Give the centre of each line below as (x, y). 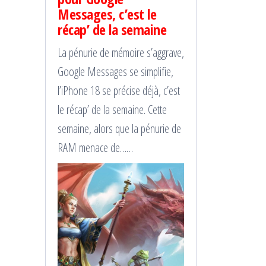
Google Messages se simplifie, (115, 71)
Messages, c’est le (107, 14)
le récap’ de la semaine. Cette (112, 109)
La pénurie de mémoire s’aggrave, (121, 52)
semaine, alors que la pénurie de (119, 128)
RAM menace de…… (95, 147)
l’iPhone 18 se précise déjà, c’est (119, 90)
